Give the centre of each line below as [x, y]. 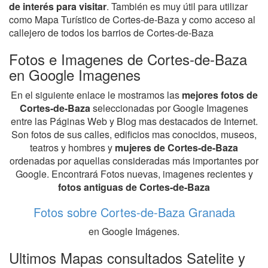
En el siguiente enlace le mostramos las [96, 95]
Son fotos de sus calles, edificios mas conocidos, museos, [134, 135]
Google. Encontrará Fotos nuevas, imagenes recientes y [134, 174]
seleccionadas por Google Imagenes [169, 108]
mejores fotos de [220, 95]
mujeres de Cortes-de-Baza [176, 148]
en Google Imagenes [75, 75]
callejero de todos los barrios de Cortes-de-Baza [111, 33]
